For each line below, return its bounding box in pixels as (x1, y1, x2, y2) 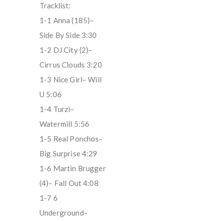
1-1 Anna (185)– (39, 15, 94, 25)
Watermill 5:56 (39, 119, 90, 128)
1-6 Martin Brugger (39, 163, 106, 173)
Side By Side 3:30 (39, 30, 97, 39)
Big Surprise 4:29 (39, 148, 98, 158)
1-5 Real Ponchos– (39, 134, 103, 143)
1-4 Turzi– (39, 104, 74, 113)
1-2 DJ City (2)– (39, 45, 93, 54)
